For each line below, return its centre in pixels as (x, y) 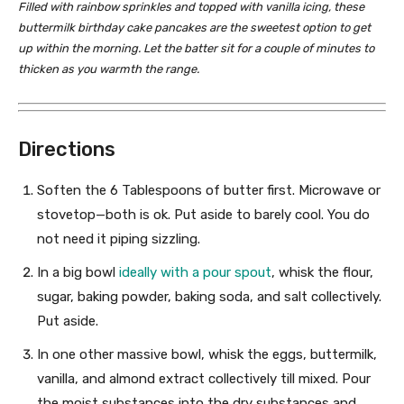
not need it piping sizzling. (119, 239)
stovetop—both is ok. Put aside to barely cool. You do (203, 215)
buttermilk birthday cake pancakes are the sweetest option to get (194, 27)
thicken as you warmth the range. (109, 69)
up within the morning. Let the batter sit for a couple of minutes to (196, 48)
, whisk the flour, (322, 273)
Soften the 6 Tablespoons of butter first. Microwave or (209, 191)
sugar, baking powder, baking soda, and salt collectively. (209, 297)
